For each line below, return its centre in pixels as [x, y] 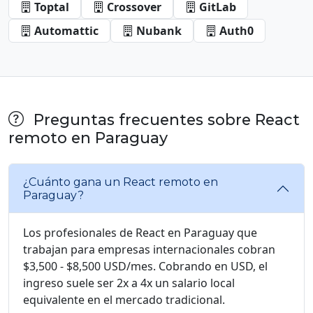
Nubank [159, 30]
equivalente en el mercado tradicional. [124, 299]
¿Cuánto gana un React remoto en [121, 182]
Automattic [66, 30]
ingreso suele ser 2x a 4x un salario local [129, 283]
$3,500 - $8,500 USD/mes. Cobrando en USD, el [145, 266]
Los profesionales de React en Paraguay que [140, 232]
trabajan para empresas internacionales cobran [149, 249]
